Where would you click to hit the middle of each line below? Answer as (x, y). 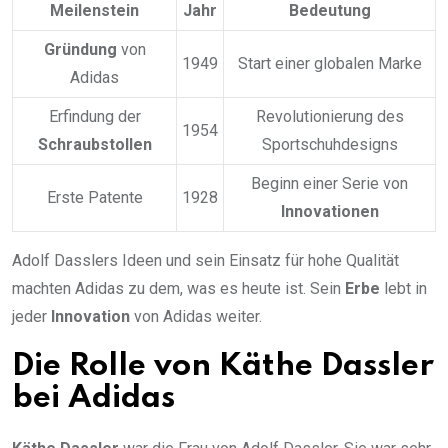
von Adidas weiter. (196, 317)
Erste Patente (94, 198)
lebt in (403, 289)
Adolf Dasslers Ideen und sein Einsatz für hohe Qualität (205, 261)
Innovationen (329, 212)
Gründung (80, 50)
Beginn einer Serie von (329, 184)
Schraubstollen (94, 145)
